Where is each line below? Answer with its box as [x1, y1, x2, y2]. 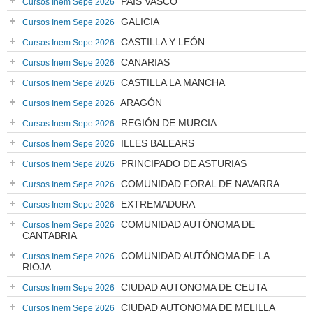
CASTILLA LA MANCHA [118, 77, 225, 88]
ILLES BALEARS [118, 138, 194, 149]
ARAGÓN [118, 97, 162, 108]
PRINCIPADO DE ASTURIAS [118, 158, 247, 169]
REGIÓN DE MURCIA [118, 117, 217, 129]
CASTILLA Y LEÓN [118, 36, 205, 48]
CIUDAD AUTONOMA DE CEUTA [118, 282, 267, 293]
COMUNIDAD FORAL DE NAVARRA [118, 178, 279, 189]
